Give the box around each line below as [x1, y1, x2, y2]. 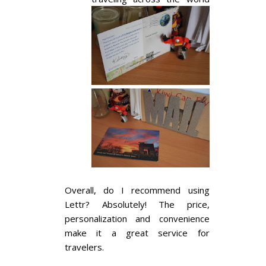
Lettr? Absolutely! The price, [65, 198, 210, 210]
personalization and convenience [65, 212, 210, 224]
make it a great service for [65, 226, 210, 239]
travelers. [65, 240, 104, 253]
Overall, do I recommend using [65, 183, 210, 196]
